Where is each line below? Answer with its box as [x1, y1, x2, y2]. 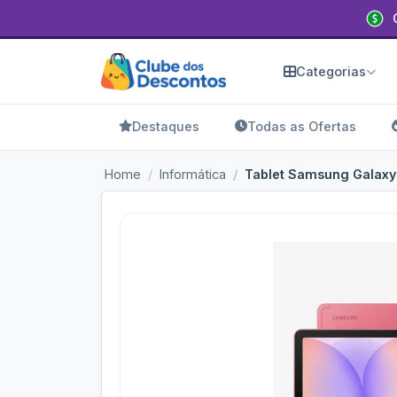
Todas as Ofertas [247, 119, 356, 134]
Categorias [296, 64, 366, 79]
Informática [160, 167, 226, 182]
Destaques [132, 119, 199, 134]
